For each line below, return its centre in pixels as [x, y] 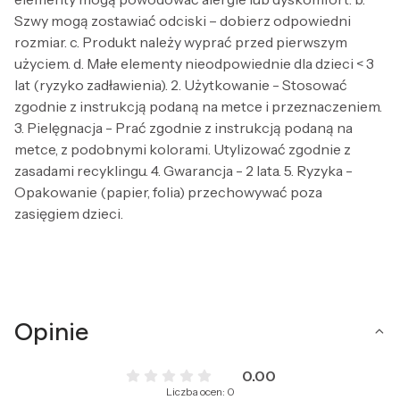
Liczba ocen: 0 [200, 391]
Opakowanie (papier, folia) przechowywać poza [168, 192]
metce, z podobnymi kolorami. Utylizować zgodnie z [183, 149]
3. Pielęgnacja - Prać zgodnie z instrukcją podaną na [183, 127]
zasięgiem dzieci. [69, 213]
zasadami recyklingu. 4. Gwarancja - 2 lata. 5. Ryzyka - [183, 170]
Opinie [51, 331]
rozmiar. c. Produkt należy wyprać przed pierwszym [181, 42]
